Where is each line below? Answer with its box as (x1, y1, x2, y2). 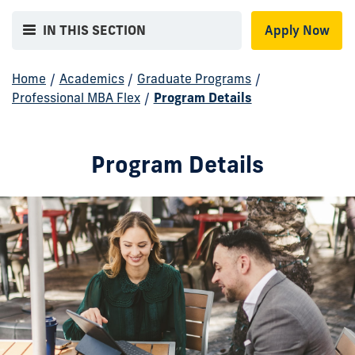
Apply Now (264, 22, 330, 39)
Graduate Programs (137, 70, 252, 86)
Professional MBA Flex (12, 89, 140, 105)
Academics (59, 70, 124, 86)
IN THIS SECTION (43, 22, 147, 39)
